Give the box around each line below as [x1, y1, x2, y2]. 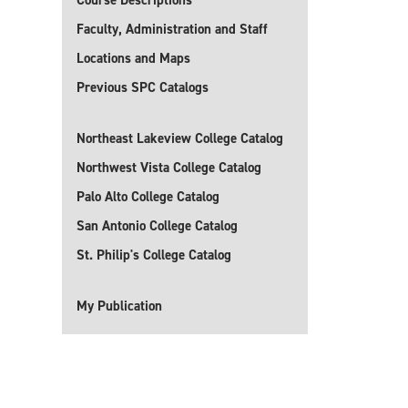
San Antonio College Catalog [76, 217, 238, 235]
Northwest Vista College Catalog [76, 158, 261, 177]
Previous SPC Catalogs [76, 78, 209, 97]
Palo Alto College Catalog [76, 188, 219, 206]
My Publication [76, 297, 162, 315]
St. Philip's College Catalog [76, 246, 231, 264]
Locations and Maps [76, 49, 190, 67]
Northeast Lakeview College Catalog [76, 129, 283, 148]
